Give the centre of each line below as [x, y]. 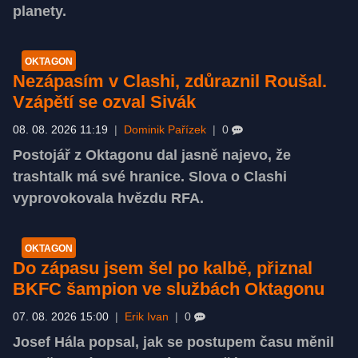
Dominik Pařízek [165, 129]
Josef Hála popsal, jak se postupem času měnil [173, 342]
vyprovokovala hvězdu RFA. [108, 198]
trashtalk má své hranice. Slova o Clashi [150, 176]
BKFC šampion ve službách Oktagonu [169, 288]
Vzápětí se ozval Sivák [104, 101]
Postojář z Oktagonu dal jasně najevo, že [152, 155]
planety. [40, 11]
